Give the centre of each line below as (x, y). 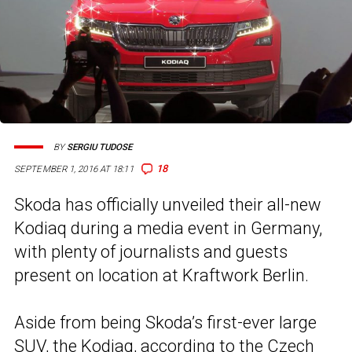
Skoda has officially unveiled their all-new (168, 205)
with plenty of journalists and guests (151, 252)
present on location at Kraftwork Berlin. (161, 276)
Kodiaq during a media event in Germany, (168, 229)
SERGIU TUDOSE (99, 147)
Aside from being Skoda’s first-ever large (165, 323)
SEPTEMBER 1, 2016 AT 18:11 (74, 169)
